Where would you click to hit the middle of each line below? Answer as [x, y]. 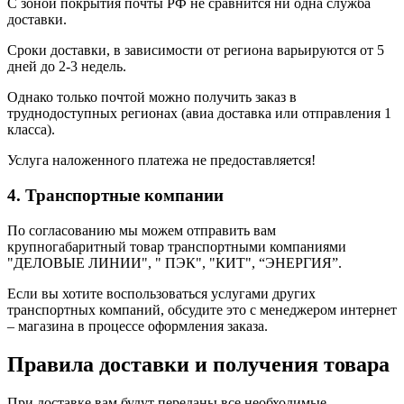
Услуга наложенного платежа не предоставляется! [161, 161]
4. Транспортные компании [115, 196]
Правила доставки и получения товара [198, 364]
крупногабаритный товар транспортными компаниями [177, 246]
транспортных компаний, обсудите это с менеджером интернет [202, 309]
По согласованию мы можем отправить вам [142, 230]
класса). [31, 130]
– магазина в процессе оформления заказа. [138, 326]
